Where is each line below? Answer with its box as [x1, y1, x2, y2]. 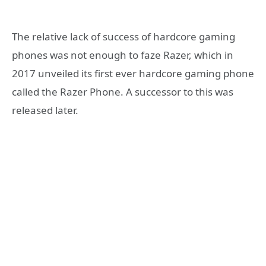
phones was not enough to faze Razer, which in [12, 47, 233, 62]
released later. [12, 103, 78, 117]
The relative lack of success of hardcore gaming [12, 29, 235, 43]
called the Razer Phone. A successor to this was [12, 84, 233, 99]
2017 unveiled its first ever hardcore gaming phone [12, 66, 254, 80]
